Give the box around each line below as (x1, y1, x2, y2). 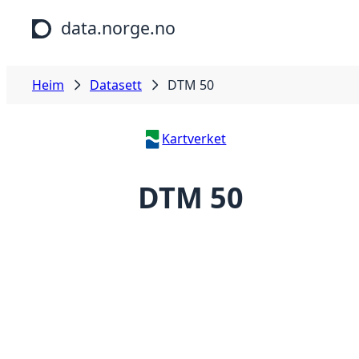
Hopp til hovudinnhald (6, 6, 142, 24)
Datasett (90, 76, 142, 94)
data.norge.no (61, 16, 175, 39)
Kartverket (162, 130, 227, 147)
